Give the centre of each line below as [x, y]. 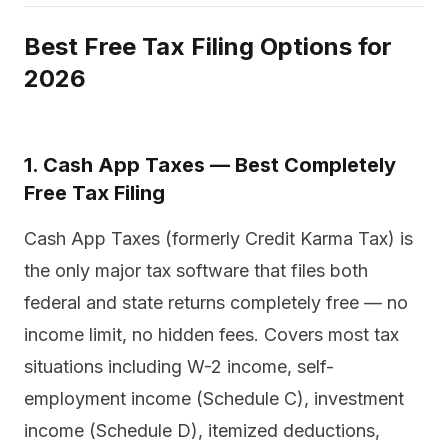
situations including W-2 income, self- [179, 366]
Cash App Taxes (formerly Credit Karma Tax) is [218, 238]
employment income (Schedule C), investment [214, 398]
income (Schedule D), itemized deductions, [202, 430]
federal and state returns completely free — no [216, 302]
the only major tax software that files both [196, 270]
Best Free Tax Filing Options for [208, 46]
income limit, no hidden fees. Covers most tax [211, 334]
